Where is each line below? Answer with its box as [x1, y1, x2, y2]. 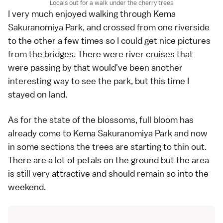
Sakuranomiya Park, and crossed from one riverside [8, 21, 210, 33]
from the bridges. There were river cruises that [8, 48, 193, 60]
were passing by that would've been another [8, 62, 183, 74]
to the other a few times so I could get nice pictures [8, 35, 211, 47]
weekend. [8, 181, 46, 193]
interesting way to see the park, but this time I [8, 75, 189, 87]
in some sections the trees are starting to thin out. [8, 141, 207, 153]
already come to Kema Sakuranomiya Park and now [8, 127, 208, 139]
